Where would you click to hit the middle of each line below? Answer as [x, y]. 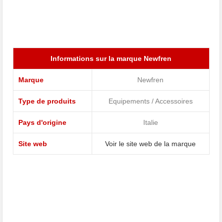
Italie [150, 123]
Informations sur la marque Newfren [111, 59]
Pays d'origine [42, 123]
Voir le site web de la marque [150, 144]
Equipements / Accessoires [150, 101]
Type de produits [47, 101]
